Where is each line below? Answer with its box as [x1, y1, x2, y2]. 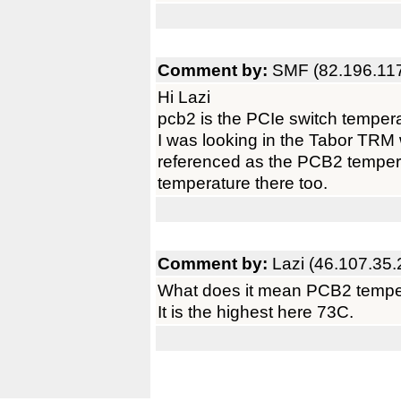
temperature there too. [158, 173, 328, 192]
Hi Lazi [158, 87, 210, 107]
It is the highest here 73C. [158, 302, 354, 321]
